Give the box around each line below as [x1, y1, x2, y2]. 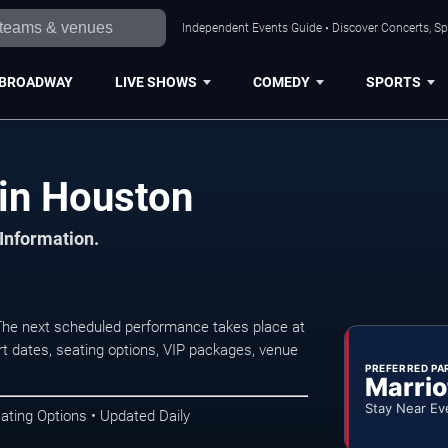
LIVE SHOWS [114, 73, 197, 90]
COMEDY [252, 73, 310, 90]
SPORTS [365, 73, 421, 90]
